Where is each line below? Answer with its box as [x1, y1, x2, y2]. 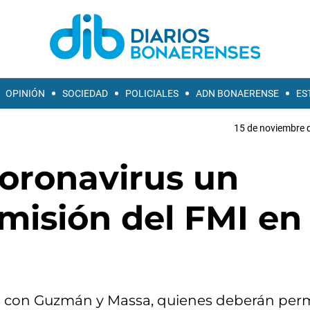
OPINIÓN [6, 88, 45, 99]
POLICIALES [125, 88, 179, 99]
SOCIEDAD [62, 88, 108, 99]
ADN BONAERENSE [196, 88, 279, 99]
